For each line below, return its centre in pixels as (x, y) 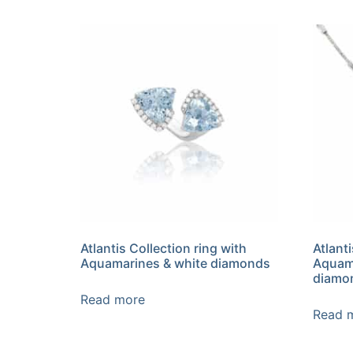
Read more (113, 299)
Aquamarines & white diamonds (175, 263)
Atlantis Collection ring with (163, 248)
